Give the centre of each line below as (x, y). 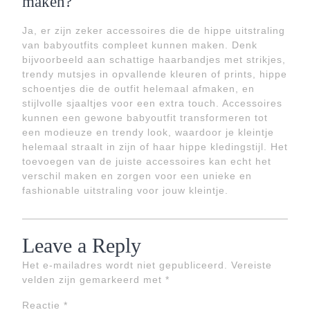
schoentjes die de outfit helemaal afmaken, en (138, 89)
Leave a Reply (82, 245)
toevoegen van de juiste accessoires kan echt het (147, 161)
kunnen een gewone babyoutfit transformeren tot (145, 118)
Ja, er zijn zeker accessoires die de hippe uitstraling (154, 30)
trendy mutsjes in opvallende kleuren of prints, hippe (155, 74)
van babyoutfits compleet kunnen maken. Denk (140, 45)
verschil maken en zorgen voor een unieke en (137, 176)
